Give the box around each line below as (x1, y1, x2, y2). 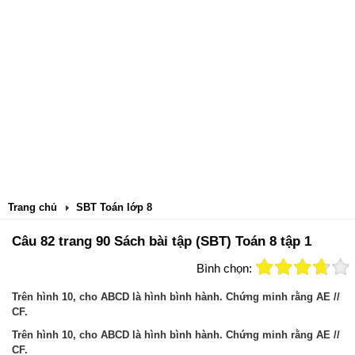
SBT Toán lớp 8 (76, 201, 152, 213)
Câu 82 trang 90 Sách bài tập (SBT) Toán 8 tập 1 (12, 234, 311, 249)
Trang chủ (8, 201, 57, 213)
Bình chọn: (197, 261, 252, 275)
